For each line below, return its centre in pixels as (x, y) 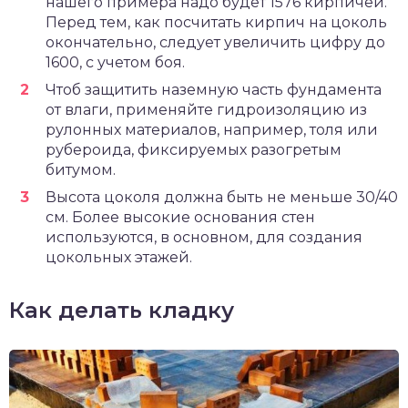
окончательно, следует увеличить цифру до (215, 42)
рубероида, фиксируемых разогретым (194, 149)
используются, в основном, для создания (204, 237)
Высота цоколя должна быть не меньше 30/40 (222, 197)
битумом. (81, 169)
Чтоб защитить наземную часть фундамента (214, 89)
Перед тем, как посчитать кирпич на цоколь (216, 22)
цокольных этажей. (119, 257)
